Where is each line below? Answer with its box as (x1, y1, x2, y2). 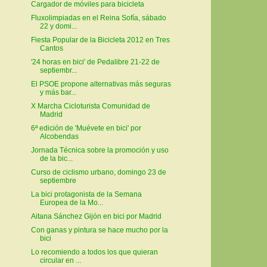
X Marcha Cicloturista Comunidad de (30, 102, 150, 111)
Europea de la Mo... (39, 198, 103, 207)
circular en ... (39, 256, 81, 265)
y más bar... (39, 88, 76, 97)
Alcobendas (39, 132, 79, 141)
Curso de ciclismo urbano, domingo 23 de (30, 168, 166, 177)
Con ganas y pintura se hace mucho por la (30, 226, 168, 235)
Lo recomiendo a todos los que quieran (30, 248, 158, 257)
